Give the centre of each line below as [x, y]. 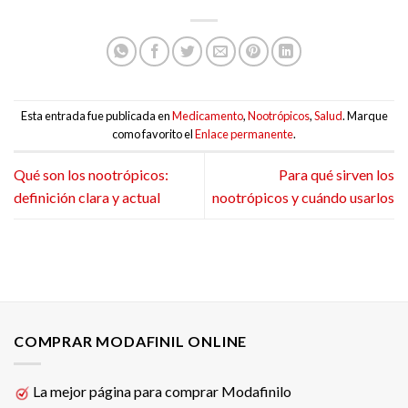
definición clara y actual [87, 198]
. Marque [365, 116]
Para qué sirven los [337, 175]
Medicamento [207, 116]
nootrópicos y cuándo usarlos [303, 198]
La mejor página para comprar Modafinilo [161, 391]
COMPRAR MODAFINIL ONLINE [131, 342]
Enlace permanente [244, 134]
